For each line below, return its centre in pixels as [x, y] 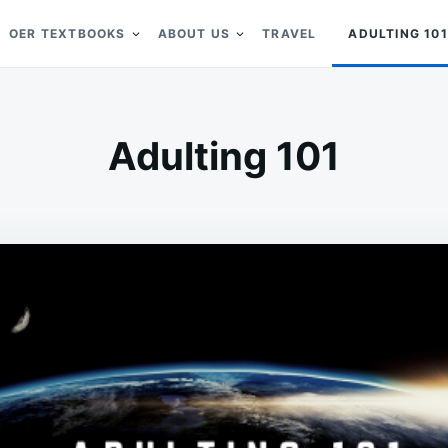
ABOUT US [194, 33]
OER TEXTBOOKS [67, 33]
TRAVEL [289, 33]
